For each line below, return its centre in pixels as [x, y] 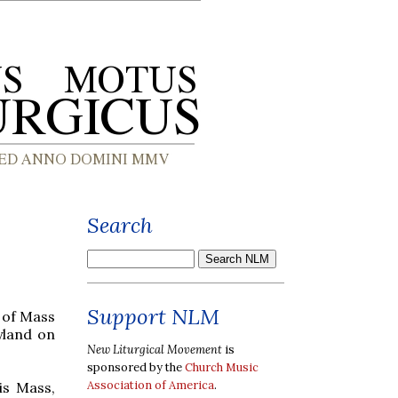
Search [120, 225]
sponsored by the [136, 367]
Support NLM [153, 317]
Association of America [151, 385]
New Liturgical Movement [155, 349]
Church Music [222, 367]
